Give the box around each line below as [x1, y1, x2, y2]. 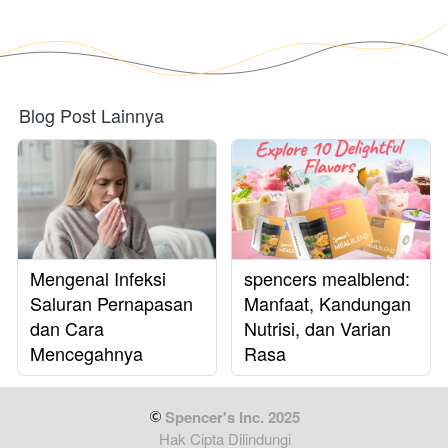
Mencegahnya [30, 339, 143, 366]
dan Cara [30, 314, 104, 341]
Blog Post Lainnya [19, 102, 164, 128]
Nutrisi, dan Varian [244, 314, 391, 341]
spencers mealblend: [244, 264, 410, 291]
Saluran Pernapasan [30, 289, 193, 316]
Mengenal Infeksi [30, 264, 166, 291]
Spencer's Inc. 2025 [160, 405, 300, 428]
